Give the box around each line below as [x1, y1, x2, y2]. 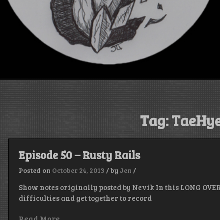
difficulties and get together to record [19, 192, 152, 203]
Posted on [19, 165, 53, 175]
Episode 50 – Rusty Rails [19, 147, 140, 162]
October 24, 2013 [52, 165, 105, 175]
